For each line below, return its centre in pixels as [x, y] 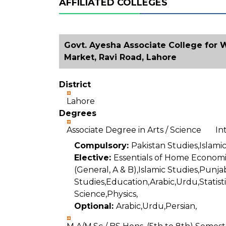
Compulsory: [103, 146]
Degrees [78, 113]
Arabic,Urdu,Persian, [156, 206]
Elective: [94, 158]
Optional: [95, 206]
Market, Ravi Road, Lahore [120, 57]
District [75, 84]
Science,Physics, [106, 194]
